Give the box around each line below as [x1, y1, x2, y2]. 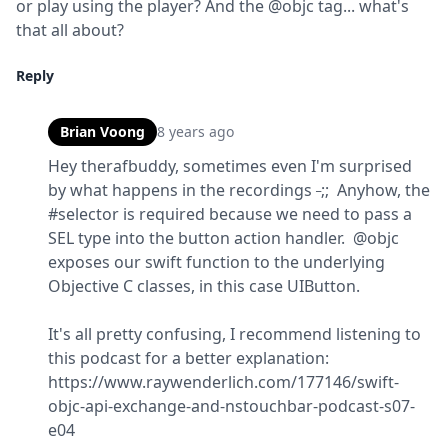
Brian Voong [60, 122, 145, 141]
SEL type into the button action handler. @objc [48, 227, 399, 249]
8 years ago [157, 122, 234, 141]
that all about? [16, 19, 124, 41]
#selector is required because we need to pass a [48, 203, 412, 225]
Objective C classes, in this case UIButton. [48, 275, 360, 297]
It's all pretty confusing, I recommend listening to [48, 323, 421, 345]
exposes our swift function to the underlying [48, 251, 385, 273]
